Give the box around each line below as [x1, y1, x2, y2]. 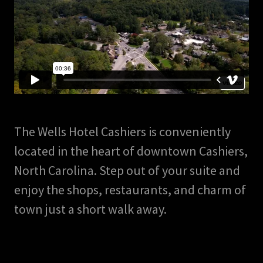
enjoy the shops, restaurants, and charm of [14, 181, 246, 198]
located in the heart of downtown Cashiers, [14, 143, 248, 159]
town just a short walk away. [14, 201, 167, 217]
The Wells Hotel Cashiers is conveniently [14, 123, 231, 140]
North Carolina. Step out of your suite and [14, 162, 240, 178]
